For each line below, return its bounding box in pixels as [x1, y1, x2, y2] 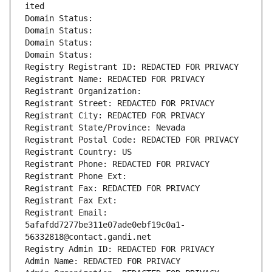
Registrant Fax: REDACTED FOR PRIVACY [25, 183, 200, 194]
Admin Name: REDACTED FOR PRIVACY [25, 256, 180, 267]
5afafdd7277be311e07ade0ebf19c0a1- [25, 220, 185, 230]
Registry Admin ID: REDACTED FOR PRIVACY [25, 244, 214, 254]
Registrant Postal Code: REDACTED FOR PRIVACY [25, 135, 239, 145]
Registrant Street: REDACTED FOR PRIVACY [25, 98, 214, 109]
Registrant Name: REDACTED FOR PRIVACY [25, 74, 205, 84]
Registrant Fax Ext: [25, 195, 117, 206]
